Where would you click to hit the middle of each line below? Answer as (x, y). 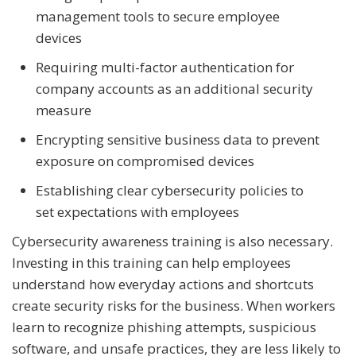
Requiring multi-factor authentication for (165, 67)
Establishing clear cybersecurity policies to (170, 190)
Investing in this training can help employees (151, 262)
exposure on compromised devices (145, 161)
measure (64, 110)
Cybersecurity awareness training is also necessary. (172, 241)
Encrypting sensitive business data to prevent (178, 139)
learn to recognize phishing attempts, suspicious (164, 327)
